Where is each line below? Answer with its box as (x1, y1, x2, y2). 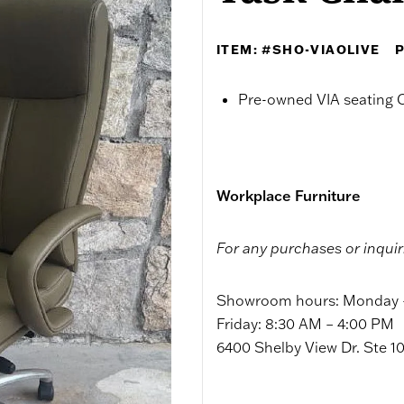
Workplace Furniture (216, 187, 361, 205)
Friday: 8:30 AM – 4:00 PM (216, 315, 394, 333)
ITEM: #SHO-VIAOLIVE (216, 41, 381, 58)
